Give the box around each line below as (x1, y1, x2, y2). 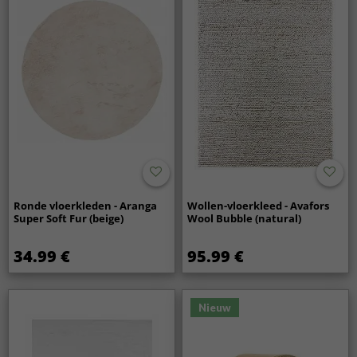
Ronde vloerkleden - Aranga (14, 198, 158, 213)
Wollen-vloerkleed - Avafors (187, 198, 330, 213)
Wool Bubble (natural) (187, 210, 302, 226)
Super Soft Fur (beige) (14, 210, 124, 226)
